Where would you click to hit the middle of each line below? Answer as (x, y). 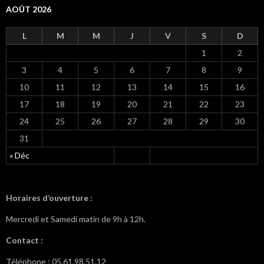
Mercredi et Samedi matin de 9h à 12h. (76, 219)
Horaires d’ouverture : (49, 197)
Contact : (24, 240)
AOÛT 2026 (29, 9)
